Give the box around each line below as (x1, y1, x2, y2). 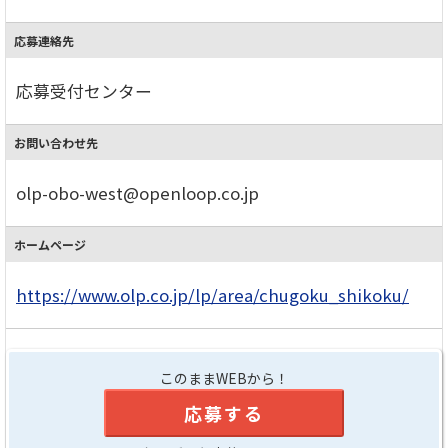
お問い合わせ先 (14, 133, 98, 151)
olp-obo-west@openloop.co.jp (16, 180, 259, 205)
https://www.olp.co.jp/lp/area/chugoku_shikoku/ (16, 282, 409, 307)
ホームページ (14, 235, 86, 253)
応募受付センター (16, 78, 152, 103)
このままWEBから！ (159, 367, 289, 388)
